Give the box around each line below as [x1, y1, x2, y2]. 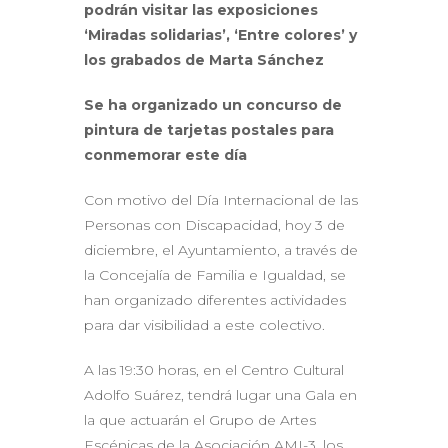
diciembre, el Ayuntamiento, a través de [84, 240, 358, 259]
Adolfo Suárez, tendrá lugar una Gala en [84, 385, 357, 404]
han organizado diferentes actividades [84, 290, 346, 309]
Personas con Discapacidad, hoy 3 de [84, 215, 345, 234]
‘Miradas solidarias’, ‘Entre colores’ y [84, 25, 357, 44]
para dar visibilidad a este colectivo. [84, 315, 325, 334]
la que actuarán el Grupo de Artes [84, 410, 316, 429]
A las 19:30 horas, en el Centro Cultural [84, 360, 344, 379]
